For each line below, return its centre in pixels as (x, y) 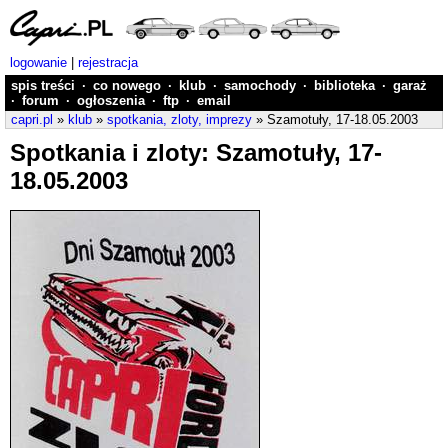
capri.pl (32, 119)
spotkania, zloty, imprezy (179, 119)
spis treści (43, 85)
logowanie (38, 62)
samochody (260, 85)
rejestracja (108, 62)
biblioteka (344, 85)
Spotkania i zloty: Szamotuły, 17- (196, 152)
